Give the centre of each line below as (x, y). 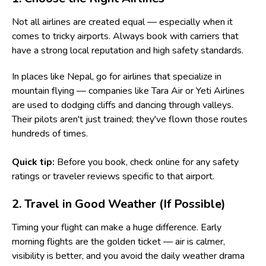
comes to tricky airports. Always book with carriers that (125, 36)
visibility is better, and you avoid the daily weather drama (128, 256)
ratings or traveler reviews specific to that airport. (113, 176)
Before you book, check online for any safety (147, 162)
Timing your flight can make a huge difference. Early (117, 227)
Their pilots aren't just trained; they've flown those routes (130, 119)
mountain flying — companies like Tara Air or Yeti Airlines (128, 91)
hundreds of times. (50, 133)
